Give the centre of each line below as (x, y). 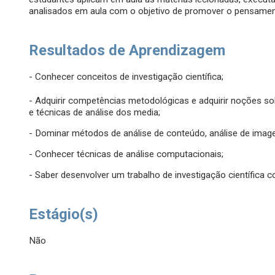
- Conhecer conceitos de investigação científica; (126, 77)
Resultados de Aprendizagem (127, 51)
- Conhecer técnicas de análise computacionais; (126, 154)
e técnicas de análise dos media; (95, 113)
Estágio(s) (64, 215)
